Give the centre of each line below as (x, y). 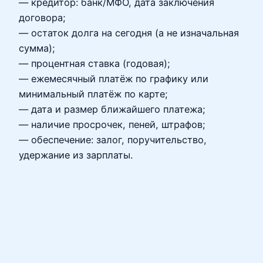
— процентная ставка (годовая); (95, 64)
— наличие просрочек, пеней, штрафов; (112, 125)
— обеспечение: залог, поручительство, (113, 140)
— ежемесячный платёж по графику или (114, 79)
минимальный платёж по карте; (93, 94)
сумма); (37, 48)
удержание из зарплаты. (76, 155)
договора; (42, 18)
